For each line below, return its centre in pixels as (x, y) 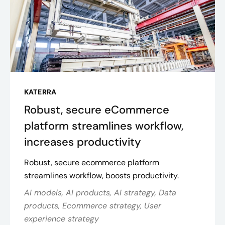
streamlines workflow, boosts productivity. (101, 176)
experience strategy (62, 219)
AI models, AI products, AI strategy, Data (100, 193)
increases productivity (83, 142)
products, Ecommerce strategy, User (93, 206)
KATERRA (40, 92)
